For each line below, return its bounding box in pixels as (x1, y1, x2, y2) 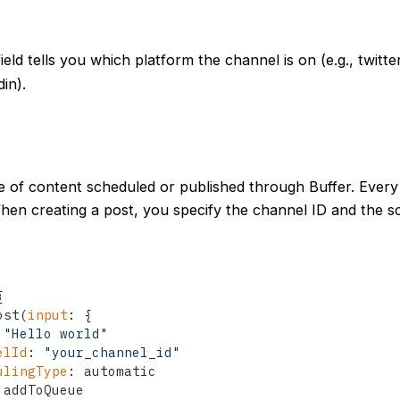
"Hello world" (4, 324, 109, 342)
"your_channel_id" (44, 343, 181, 361)
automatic (76, 362, 157, 379)
